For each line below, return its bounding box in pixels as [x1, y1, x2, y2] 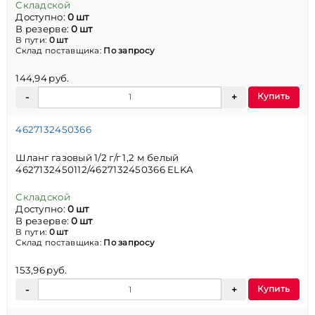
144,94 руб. [15, 72, 70, 84]
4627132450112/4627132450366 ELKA [15, 163, 194, 175]
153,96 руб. [15, 264, 67, 276]
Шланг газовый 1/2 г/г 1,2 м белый [15, 151, 179, 163]
